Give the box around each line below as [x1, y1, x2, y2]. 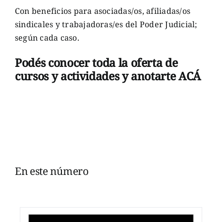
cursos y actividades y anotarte [14, 68, 179, 84]
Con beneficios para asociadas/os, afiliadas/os [14, 5, 191, 17]
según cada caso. [14, 32, 79, 44]
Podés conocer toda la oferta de [14, 55, 178, 70]
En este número [14, 164, 89, 178]
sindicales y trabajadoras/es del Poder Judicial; [14, 19, 198, 30]
